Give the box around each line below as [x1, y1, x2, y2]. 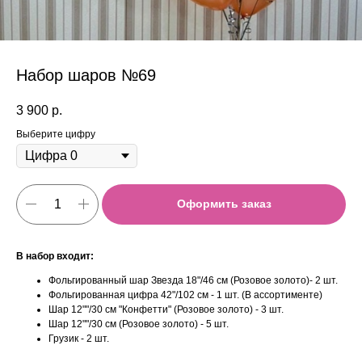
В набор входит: [16, 250, 94, 262]
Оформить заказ [176, 197, 271, 211]
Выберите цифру [16, 128, 95, 141]
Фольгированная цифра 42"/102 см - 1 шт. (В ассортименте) [48, 288, 322, 301]
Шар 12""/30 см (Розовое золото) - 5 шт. [48, 318, 229, 330]
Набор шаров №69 [16, 66, 156, 84]
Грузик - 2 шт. [48, 332, 109, 344]
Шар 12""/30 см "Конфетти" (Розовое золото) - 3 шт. [48, 303, 284, 315]
